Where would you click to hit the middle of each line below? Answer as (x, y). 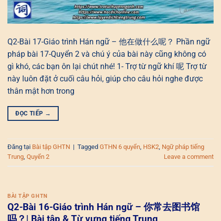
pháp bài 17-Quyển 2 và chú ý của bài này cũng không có (107, 54)
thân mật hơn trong (41, 91)
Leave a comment (189, 157)
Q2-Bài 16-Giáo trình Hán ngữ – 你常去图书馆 (104, 207)
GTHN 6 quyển (120, 147)
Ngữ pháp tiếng (183, 147)
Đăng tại (20, 147)
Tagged (89, 147)
